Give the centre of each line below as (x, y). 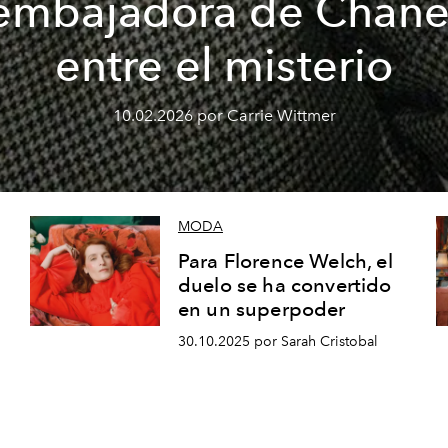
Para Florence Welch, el (285, 261)
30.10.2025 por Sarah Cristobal (277, 341)
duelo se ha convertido (284, 285)
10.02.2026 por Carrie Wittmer (224, 115)
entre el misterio (224, 65)
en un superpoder (261, 309)
